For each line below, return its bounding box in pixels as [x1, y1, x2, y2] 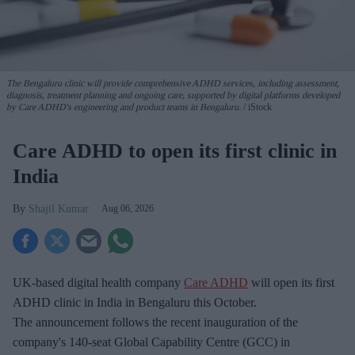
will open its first [248, 276, 334, 290]
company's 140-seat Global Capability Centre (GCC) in [13, 335, 290, 349]
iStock [246, 101, 272, 113]
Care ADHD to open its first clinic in [13, 139, 337, 163]
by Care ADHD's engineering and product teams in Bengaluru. [6, 101, 241, 113]
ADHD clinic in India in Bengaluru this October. [13, 296, 257, 310]
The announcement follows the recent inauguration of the [13, 315, 298, 330]
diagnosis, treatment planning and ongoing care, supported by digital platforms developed [6, 90, 340, 101]
